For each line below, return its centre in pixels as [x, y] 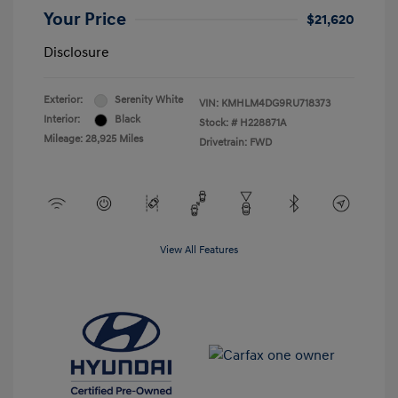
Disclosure [76, 53]
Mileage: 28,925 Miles [93, 139]
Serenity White [149, 100]
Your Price [85, 20]
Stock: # [218, 123]
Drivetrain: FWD [235, 143]
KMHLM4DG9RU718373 [276, 104]
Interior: [62, 120]
